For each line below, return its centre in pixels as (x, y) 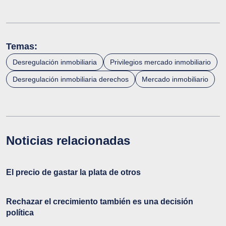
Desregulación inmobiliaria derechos (71, 79)
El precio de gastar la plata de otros (73, 173)
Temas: (22, 47)
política (20, 213)
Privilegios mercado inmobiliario (160, 62)
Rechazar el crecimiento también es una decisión (100, 202)
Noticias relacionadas (68, 141)
